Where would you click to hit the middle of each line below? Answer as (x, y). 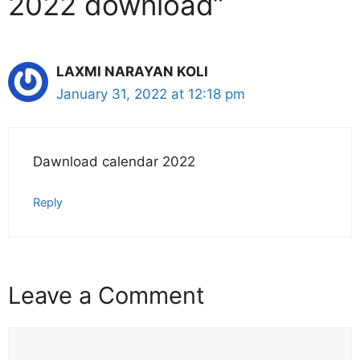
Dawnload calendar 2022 (114, 162)
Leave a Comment (106, 296)
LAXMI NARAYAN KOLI (132, 72)
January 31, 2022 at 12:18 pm (151, 94)
